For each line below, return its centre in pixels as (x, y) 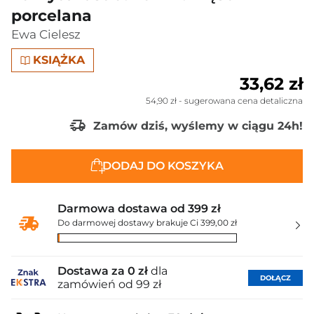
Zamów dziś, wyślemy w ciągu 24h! (196, 125)
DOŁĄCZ (275, 278)
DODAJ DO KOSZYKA (163, 166)
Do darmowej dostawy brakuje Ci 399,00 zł (147, 223)
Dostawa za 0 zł (103, 271)
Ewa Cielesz (46, 34)
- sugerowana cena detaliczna (240, 101)
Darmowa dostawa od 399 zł (139, 209)
